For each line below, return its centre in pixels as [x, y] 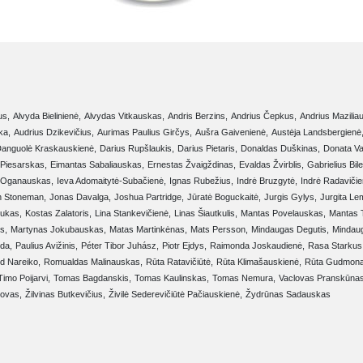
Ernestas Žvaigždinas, [192, 165]
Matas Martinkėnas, [148, 230]
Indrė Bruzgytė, [267, 181]
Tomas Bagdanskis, [92, 278]
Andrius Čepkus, [264, 116]
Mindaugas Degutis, [290, 230]
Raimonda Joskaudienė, [257, 246]
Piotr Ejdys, [184, 246]
